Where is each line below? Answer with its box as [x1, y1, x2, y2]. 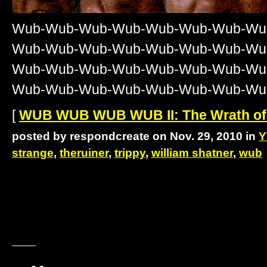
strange [12, 147, 54, 160]
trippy [114, 147, 145, 160]
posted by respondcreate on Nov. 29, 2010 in [12, 130, 259, 143]
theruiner [60, 147, 108, 160]
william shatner [151, 147, 233, 160]
